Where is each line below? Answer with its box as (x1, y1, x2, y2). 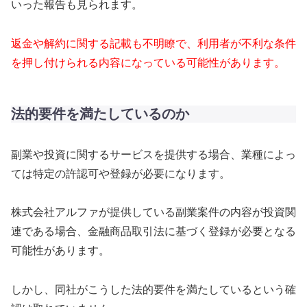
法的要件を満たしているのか (11, 106, 189, 122)
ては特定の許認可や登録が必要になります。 (11, 167, 230, 180)
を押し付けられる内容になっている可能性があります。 (11, 57, 285, 69)
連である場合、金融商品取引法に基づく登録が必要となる (11, 225, 296, 238)
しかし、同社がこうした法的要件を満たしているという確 (11, 284, 296, 296)
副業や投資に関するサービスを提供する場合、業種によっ (11, 148, 296, 160)
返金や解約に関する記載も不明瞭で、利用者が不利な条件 (11, 38, 296, 50)
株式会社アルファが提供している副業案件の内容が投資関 (11, 206, 296, 219)
